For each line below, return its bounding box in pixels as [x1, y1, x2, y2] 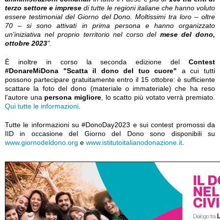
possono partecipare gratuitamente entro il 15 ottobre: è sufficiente [5, 76, 215, 83]
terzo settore [5, 4, 48, 12]
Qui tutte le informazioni [5, 102, 79, 110]
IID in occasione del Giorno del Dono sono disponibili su [5, 130, 215, 137]
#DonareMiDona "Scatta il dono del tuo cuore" [5, 67, 177, 75]
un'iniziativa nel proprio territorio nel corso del [5, 30, 160, 38]
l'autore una [5, 93, 45, 101]
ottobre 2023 [5, 39, 47, 47]
